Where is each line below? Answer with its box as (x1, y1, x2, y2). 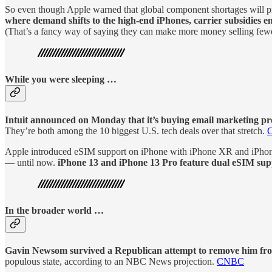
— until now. (5, 157, 58, 168)
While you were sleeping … (5, 74, 117, 85)
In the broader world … (5, 205, 104, 216)
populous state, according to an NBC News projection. (5, 256, 217, 267)
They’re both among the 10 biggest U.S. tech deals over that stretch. (5, 125, 267, 136)
